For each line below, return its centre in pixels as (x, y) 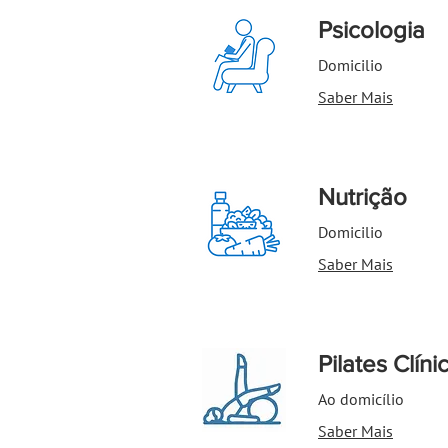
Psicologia (371, 29)
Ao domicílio (361, 399)
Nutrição (362, 196)
